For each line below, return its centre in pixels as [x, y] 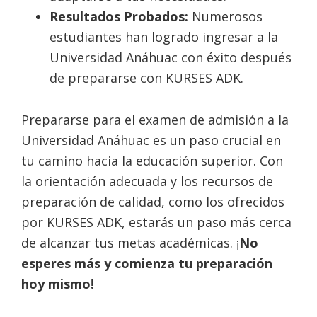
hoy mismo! [58, 284]
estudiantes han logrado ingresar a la [164, 37]
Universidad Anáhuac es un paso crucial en [151, 140]
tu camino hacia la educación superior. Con [152, 161]
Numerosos [225, 16]
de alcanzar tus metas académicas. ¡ [130, 243]
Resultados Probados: [119, 16]
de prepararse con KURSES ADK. [146, 78]
